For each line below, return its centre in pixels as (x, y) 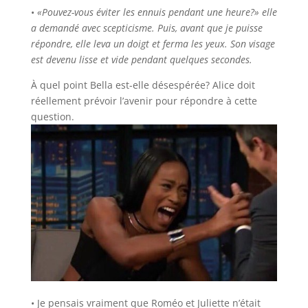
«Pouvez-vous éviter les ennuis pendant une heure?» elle (157, 12)
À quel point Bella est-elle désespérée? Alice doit (143, 85)
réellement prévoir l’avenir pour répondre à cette (144, 101)
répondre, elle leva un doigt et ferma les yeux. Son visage (153, 44)
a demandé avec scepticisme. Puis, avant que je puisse (146, 28)
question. (52, 117)
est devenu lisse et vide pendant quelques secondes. (141, 60)
